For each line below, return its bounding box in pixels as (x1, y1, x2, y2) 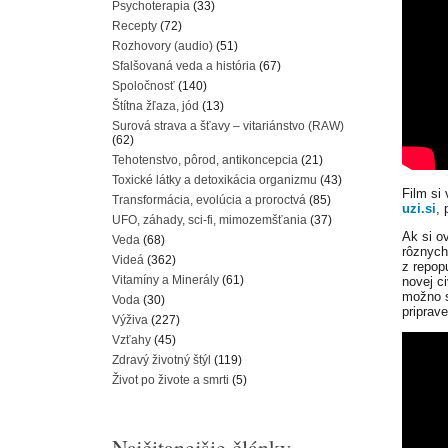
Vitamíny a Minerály (112, 273, 219, 287)
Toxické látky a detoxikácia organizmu (112, 173, 317, 187)
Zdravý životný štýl (112, 353, 211, 367)
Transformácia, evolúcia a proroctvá (112, 193, 306, 207)
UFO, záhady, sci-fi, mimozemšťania (112, 213, 307, 227)
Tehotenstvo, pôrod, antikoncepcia (112, 153, 298, 167)
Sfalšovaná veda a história (112, 59, 256, 73)
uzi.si (402, 201, 436, 216)
